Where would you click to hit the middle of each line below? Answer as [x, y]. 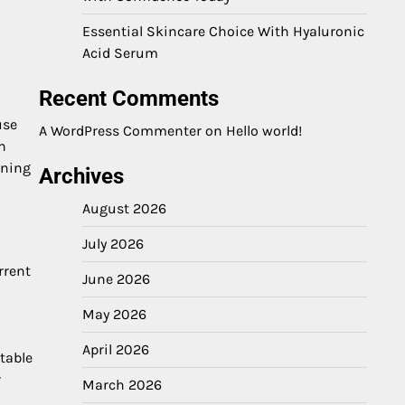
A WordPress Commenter [120, 131]
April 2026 [116, 349]
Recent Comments [129, 99]
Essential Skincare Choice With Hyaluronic [223, 31]
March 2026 [122, 385]
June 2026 [116, 279]
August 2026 [124, 208]
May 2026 [114, 314]
